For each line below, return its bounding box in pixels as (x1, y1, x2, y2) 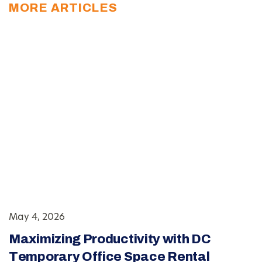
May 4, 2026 (9, 213, 65, 223)
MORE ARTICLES (9, 1, 118, 15)
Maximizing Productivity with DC (9, 232, 211, 247)
